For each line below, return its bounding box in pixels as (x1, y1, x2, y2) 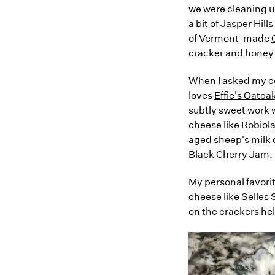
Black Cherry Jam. (188, 149, 273, 161)
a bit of (188, 18, 220, 30)
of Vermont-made (188, 33, 271, 45)
